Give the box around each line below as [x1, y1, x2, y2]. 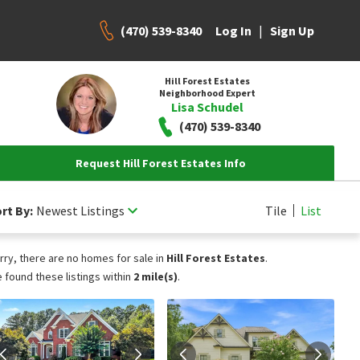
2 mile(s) [133, 269, 178, 284]
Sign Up [270, 22, 314, 39]
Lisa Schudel [170, 98, 243, 115]
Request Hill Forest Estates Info [76, 156, 246, 170]
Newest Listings [36, 202, 125, 219]
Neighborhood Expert [158, 86, 256, 99]
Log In [215, 22, 252, 39]
